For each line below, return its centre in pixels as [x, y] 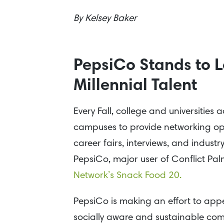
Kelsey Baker [111, 19]
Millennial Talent [135, 86]
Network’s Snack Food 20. [127, 175]
